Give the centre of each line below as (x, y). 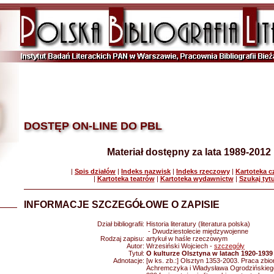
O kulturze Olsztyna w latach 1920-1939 (209, 253)
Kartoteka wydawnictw (197, 179)
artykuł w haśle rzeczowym (187, 239)
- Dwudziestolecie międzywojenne (197, 231)
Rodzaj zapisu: (123, 239)
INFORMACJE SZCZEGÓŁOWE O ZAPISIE (122, 205)
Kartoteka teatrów (126, 179)
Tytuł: (137, 253)
